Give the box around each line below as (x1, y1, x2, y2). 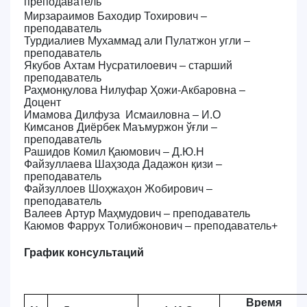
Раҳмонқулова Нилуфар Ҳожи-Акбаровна (24, 84, 239, 96)
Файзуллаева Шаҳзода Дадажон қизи (24, 158, 216, 170)
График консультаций (24, 247, 144, 258)
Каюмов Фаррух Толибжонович (24, 220, 185, 232)
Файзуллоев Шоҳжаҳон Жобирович (24, 183, 206, 195)
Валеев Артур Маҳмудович (24, 208, 164, 219)
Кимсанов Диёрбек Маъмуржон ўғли (24, 121, 211, 133)
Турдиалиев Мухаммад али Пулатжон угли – (24, 35, 250, 47)
